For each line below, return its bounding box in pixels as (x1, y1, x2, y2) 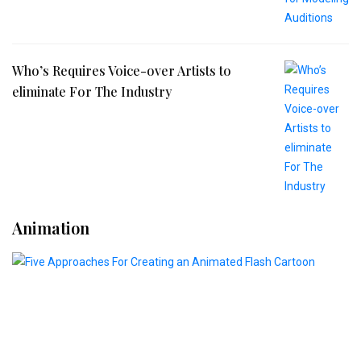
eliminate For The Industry (12, 82, 172, 100)
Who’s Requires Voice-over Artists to (12, 61, 231, 79)
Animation (12, 216, 89, 239)
